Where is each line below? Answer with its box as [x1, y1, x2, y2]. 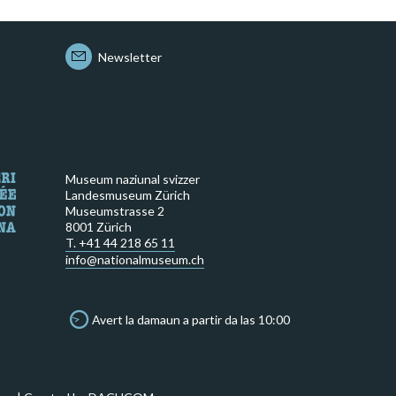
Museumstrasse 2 [65, 203, 164, 218]
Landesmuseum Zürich [65, 187, 190, 202]
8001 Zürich [65, 219, 132, 234]
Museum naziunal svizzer [65, 171, 200, 187]
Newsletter [97, 49, 162, 65]
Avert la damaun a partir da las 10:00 [91, 312, 290, 327]
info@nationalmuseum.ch [65, 252, 204, 267]
